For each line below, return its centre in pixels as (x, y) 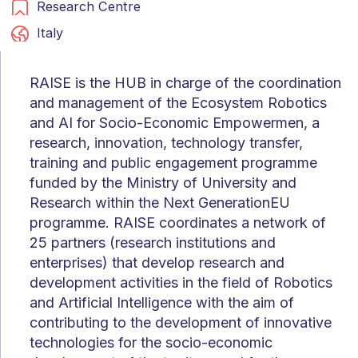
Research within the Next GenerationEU (160, 202)
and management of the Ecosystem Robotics (178, 102)
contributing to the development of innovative (181, 322)
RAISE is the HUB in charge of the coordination (185, 82)
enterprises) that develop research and (157, 262)
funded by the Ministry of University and (163, 182)
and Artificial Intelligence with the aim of (162, 302)
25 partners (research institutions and (153, 242)
